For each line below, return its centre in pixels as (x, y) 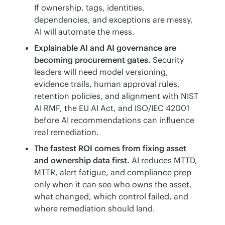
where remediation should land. (95, 209)
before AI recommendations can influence (114, 120)
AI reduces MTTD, (163, 160)
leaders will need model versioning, (101, 72)
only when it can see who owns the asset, (113, 185)
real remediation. (67, 132)
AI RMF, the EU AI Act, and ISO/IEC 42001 (112, 108)
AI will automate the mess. (84, 32)
